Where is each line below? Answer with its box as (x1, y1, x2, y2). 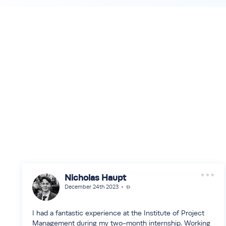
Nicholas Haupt (65, 173, 126, 183)
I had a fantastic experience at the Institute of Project (32, 209, 204, 217)
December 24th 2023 (65, 184, 119, 190)
